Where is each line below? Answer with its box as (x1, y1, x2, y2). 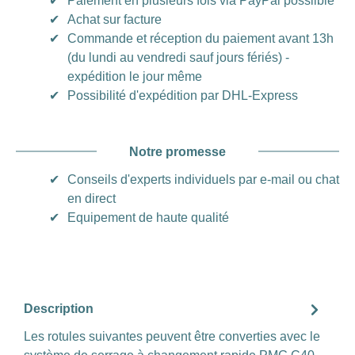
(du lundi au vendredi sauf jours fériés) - (67, 50, 289, 64)
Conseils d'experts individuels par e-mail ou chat (67, 172, 339, 186)
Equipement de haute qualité (67, 210, 229, 224)
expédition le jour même (67, 69, 202, 83)
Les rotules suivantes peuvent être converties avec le (24, 329, 320, 343)
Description (24, 302, 94, 316)
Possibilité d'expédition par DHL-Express (67, 88, 298, 102)
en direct (67, 191, 116, 205)
